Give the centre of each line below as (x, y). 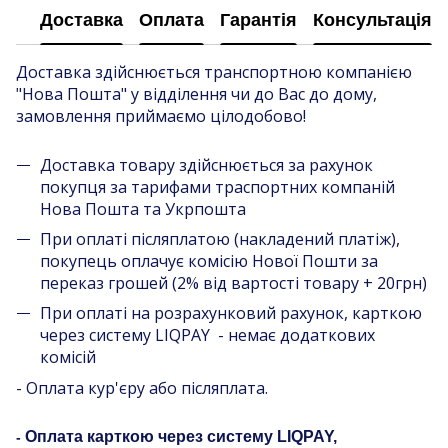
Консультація (372, 20)
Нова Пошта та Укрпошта (143, 208)
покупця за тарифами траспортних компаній (217, 186)
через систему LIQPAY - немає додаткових (207, 335)
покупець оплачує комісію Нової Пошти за (209, 260)
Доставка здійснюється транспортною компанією (214, 71)
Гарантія (258, 20)
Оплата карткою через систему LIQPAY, (181, 436)
